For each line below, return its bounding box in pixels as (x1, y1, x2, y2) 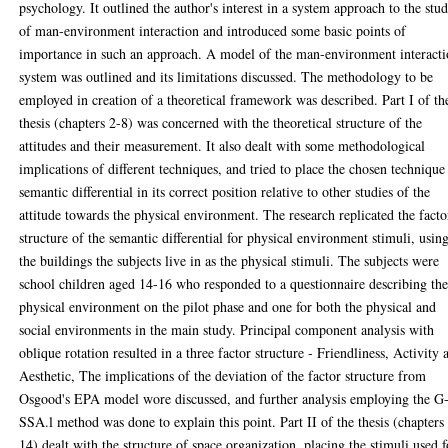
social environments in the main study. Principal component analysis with (19, 320, 435, 339)
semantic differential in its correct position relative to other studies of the (19, 182, 431, 201)
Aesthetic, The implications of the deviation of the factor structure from (19, 366, 427, 385)
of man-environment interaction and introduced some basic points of (19, 21, 407, 40)
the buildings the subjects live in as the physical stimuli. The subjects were (19, 251, 440, 270)
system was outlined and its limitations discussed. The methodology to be (19, 67, 434, 86)
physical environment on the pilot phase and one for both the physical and (19, 297, 437, 316)
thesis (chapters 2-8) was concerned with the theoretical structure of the (19, 113, 423, 132)
